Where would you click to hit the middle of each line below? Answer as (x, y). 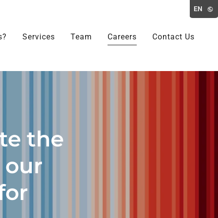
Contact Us (173, 36)
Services (38, 36)
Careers (122, 36)
